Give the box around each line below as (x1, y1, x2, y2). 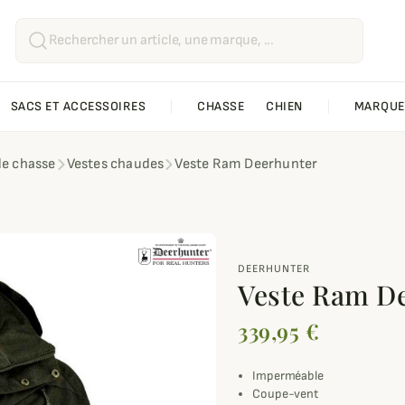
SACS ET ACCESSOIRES (10, 99, 146, 115)
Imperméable (252, 368, 324, 384)
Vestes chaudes (66, 155, 165, 174)
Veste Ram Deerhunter (174, 155, 318, 174)
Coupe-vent (252, 386, 318, 402)
